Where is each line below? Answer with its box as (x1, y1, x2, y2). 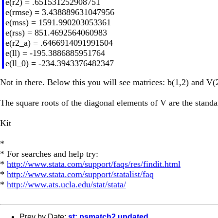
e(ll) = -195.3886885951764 (5, 48, 105, 58)
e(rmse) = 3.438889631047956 (5, 7, 114, 17)
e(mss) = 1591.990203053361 (5, 17, 111, 27)
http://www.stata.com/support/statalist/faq (7, 169, 154, 179)
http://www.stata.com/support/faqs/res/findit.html (7, 159, 181, 169)
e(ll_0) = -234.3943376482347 (5, 58, 114, 68)
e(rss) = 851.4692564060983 (5, 27, 107, 37)
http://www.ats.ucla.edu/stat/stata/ (7, 179, 126, 189)
